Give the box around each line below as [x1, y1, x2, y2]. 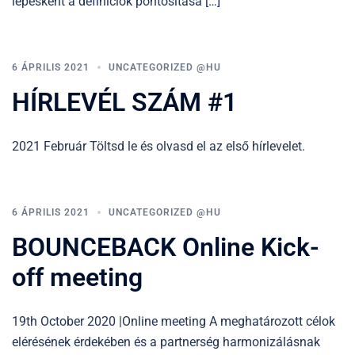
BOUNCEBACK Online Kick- [12, 231, 319, 262]
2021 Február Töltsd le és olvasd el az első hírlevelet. [12, 138, 305, 154]
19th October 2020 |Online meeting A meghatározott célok [12, 313, 335, 329]
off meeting [12, 261, 143, 292]
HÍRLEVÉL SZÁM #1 [12, 86, 237, 117]
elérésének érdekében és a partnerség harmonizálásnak [12, 334, 320, 349]
